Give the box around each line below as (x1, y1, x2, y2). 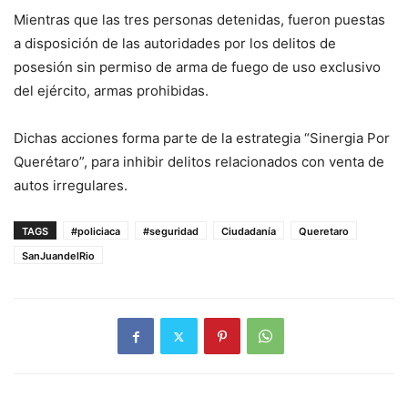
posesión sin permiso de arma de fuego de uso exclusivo (14, 58, 381, 76)
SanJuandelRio (22, 250, 95, 263)
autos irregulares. (14, 177, 127, 195)
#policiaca (71, 225, 120, 239)
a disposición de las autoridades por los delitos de (14, 35, 336, 53)
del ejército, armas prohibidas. (14, 82, 209, 100)
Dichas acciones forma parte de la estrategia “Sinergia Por (14, 129, 390, 148)
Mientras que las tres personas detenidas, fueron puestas (14, 11, 385, 29)
